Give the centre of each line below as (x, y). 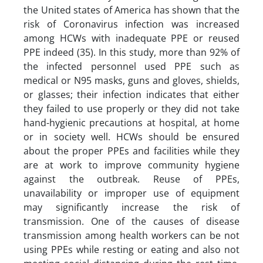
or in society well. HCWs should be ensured (131, 136)
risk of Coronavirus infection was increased (131, 24)
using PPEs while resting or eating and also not (131, 249)
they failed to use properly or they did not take (131, 108)
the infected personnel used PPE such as (131, 66)
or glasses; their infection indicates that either (131, 94)
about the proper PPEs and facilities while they (131, 151)
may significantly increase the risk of (131, 207)
